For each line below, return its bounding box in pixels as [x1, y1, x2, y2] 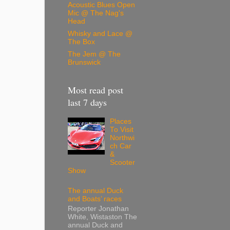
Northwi [110, 134, 135, 142]
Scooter [110, 159, 136, 167]
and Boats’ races [68, 195, 122, 203]
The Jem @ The [68, 50, 121, 58]
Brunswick [68, 58, 101, 66]
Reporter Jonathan [68, 204, 129, 213]
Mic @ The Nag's [68, 9, 124, 17]
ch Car [110, 142, 132, 150]
